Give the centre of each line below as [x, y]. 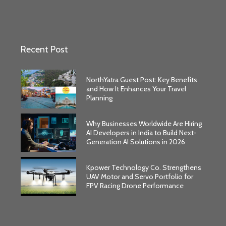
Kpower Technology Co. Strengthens [144, 167]
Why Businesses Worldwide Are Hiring [144, 124]
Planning [99, 98]
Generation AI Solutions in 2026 [135, 142]
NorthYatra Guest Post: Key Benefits [142, 80]
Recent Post [45, 49]
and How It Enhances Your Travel [136, 89]
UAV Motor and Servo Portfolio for [139, 176]
